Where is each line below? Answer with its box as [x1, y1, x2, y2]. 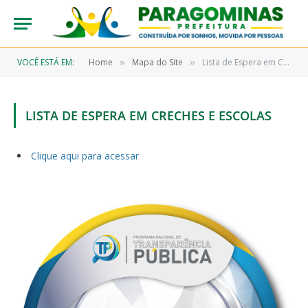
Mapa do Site [132, 56, 183, 68]
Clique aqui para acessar [31, 149, 139, 162]
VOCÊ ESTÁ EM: [17, 56, 74, 68]
